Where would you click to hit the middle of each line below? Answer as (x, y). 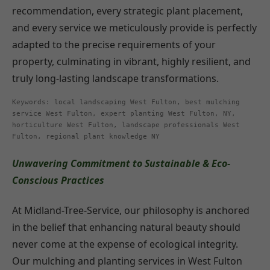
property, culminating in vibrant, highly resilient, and (131, 61)
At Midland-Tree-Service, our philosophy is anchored (131, 210)
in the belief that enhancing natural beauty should (126, 227)
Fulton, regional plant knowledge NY (86, 137)
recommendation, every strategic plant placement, (127, 11)
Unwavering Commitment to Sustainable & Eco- (121, 164)
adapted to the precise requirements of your (114, 45)
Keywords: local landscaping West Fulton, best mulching (126, 102)
